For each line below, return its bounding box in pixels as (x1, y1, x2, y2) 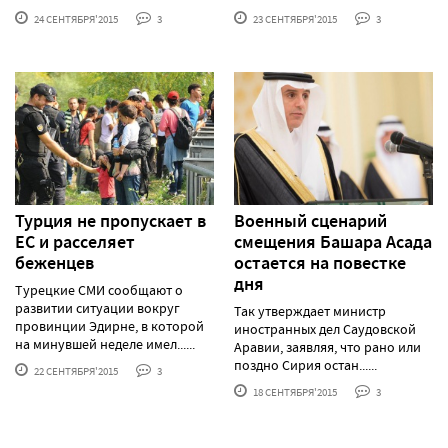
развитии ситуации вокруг (15, 298, 180, 317)
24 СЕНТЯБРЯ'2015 (32, 12, 118, 27)
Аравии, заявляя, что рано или (234, 337, 421, 356)
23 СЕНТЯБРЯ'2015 (251, 12, 337, 27)
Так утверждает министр (234, 301, 386, 320)
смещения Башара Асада (234, 229, 432, 254)
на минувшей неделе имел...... (15, 334, 195, 353)
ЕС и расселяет (15, 229, 135, 254)
